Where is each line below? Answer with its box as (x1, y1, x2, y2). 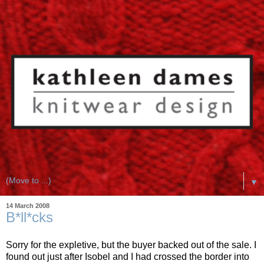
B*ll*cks (6, 209, 53, 225)
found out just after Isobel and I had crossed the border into (6, 252, 249, 262)
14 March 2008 (6, 202, 49, 209)
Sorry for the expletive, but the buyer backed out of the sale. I (6, 240, 256, 250)
